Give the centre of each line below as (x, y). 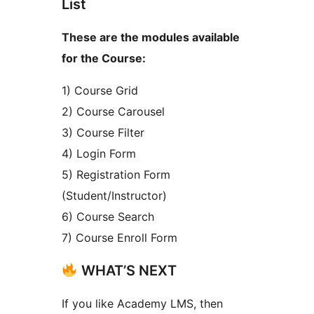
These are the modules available (151, 37)
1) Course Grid (100, 90)
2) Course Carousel (113, 111)
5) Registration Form (116, 174)
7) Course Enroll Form (120, 237)
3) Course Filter (103, 132)
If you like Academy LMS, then (142, 303)
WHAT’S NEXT (127, 270)
